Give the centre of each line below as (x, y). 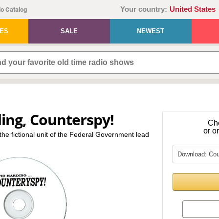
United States (193, 9)
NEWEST (151, 31)
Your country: (144, 9)
